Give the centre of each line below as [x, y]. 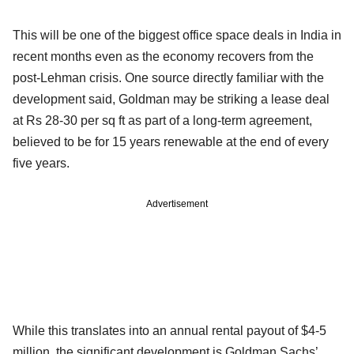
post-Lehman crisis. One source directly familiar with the [168, 77]
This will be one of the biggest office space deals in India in [177, 35]
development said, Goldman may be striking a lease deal [171, 99]
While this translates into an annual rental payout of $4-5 [169, 330]
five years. [41, 163]
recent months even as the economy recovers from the [163, 56]
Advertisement [177, 203]
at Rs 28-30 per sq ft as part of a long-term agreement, [162, 120]
